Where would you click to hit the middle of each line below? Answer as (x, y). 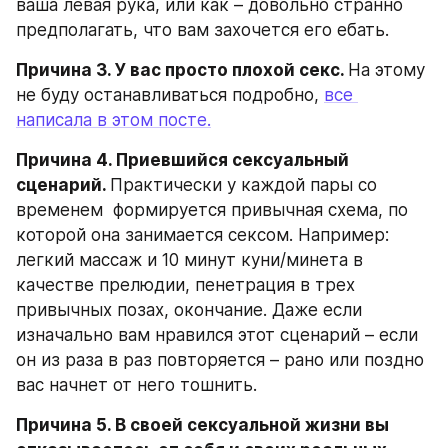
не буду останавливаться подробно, (170, 94)
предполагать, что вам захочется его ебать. (202, 29)
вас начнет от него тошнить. (136, 384)
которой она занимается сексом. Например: (202, 234)
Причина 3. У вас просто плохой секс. (182, 69)
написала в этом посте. (113, 119)
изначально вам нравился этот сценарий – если (217, 334)
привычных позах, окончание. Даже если (189, 309)
